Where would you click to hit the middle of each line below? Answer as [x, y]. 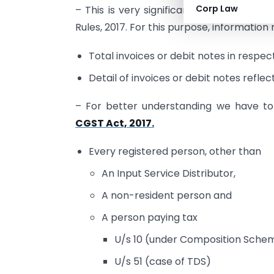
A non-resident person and [167, 196]
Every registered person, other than [175, 152]
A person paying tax [150, 218]
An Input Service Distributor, [169, 174]
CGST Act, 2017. [115, 123]
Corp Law [217, 9]
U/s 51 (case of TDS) [162, 262]
